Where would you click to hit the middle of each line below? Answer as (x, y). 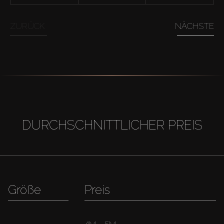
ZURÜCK (27, 26)
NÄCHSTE (194, 26)
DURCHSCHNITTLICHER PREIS (112, 125)
